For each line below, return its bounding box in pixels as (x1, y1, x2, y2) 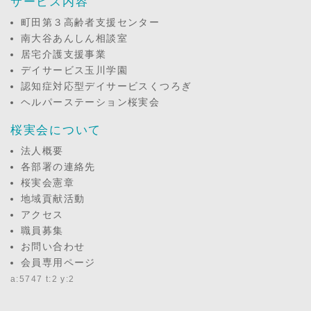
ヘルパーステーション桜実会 (21, 96, 160, 108)
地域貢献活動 (21, 192, 85, 204)
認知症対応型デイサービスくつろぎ (21, 80, 192, 92)
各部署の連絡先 (21, 160, 96, 172)
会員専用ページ (21, 256, 96, 268)
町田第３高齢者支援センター (21, 16, 160, 28)
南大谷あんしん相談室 (21, 32, 128, 44)
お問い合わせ (21, 240, 85, 252)
